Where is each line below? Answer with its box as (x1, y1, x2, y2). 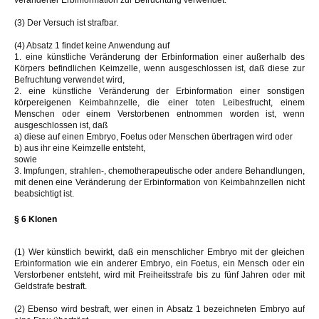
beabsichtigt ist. (14, 188, 74, 199)
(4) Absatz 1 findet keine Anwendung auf (14, 40, 169, 51)
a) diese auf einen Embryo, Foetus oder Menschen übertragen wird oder (14, 131, 293, 142)
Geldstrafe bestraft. (14, 281, 87, 291)
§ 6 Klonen (14, 214, 57, 224)
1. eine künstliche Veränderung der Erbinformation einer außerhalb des (14, 51, 305, 62)
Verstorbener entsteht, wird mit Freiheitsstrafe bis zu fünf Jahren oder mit (14, 269, 305, 280)
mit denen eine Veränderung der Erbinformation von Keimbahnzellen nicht (14, 177, 305, 187)
